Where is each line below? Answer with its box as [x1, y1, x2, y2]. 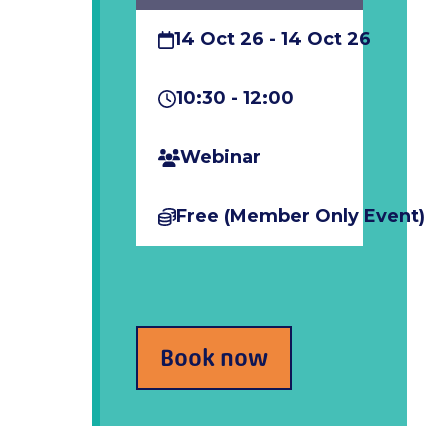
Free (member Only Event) [175, 205, 425, 227]
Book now [159, 343, 268, 372]
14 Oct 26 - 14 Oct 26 [173, 28, 371, 50]
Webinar [180, 146, 262, 168]
